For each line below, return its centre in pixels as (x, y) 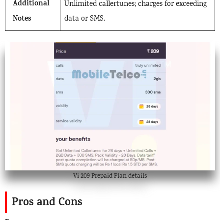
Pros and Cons (47, 203)
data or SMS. (84, 19)
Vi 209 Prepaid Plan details (110, 177)
